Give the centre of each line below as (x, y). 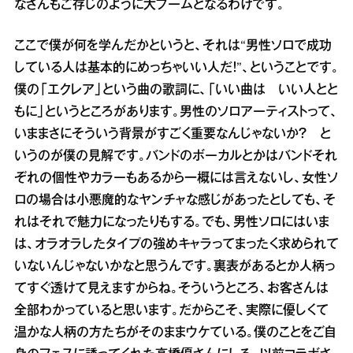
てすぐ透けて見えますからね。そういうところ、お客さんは (171, 289)
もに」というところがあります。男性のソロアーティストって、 (176, 112)
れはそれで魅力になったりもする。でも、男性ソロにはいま (172, 223)
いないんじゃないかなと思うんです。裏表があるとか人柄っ (175, 267)
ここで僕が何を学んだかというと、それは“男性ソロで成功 (173, 46)
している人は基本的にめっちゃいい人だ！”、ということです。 (176, 68)
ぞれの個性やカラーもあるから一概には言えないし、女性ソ (176, 178)
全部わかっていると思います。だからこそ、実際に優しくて (171, 311)
